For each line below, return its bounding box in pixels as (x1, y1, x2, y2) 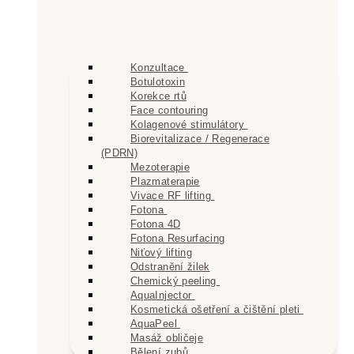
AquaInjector (130, 288, 195, 301)
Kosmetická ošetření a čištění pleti (130, 303, 303, 315)
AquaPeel (130, 317, 181, 330)
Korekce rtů (130, 89, 186, 102)
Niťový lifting (130, 246, 193, 258)
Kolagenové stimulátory (130, 118, 248, 130)
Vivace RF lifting (130, 189, 215, 201)
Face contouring (130, 104, 209, 116)
